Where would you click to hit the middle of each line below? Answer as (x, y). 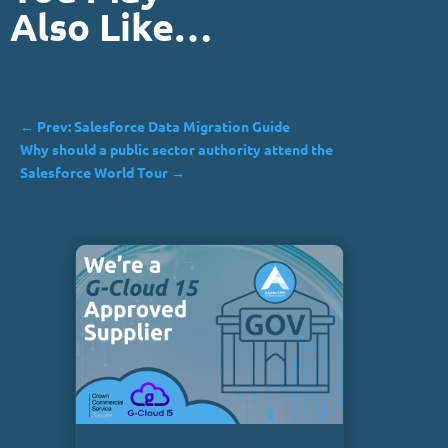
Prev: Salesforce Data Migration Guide (163, 126)
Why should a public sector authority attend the (176, 149)
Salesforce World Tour (94, 172)
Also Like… (111, 26)
